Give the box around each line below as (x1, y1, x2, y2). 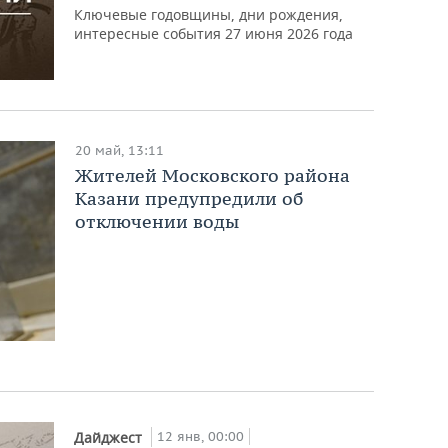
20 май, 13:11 (74, 141, 164, 159)
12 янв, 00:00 (157, 427, 245, 445)
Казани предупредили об (74, 186, 303, 210)
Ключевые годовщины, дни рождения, (74, 4, 344, 24)
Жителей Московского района (74, 163, 350, 187)
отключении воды (74, 209, 239, 233)
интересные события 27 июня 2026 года (74, 23, 354, 43)
